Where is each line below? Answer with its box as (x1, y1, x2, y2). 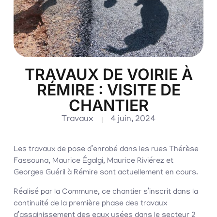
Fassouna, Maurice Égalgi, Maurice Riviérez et (14, 157, 173, 166)
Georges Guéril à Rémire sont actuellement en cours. (14, 169, 198, 178)
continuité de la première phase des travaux (14, 200, 167, 209)
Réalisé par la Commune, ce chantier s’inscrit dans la (14, 188, 198, 197)
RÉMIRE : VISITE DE (36, 80, 181, 100)
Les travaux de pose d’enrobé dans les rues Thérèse (14, 145, 199, 155)
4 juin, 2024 (110, 115, 155, 125)
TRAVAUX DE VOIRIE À (24, 65, 193, 84)
